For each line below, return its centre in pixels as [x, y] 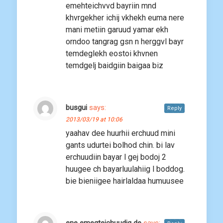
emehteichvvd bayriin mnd [111, 6]
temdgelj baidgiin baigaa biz [115, 66]
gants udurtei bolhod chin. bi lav [120, 145]
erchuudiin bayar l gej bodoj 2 [116, 157]
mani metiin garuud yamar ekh [117, 30]
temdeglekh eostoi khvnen [112, 54]
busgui [76, 108]
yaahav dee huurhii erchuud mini [120, 133]
